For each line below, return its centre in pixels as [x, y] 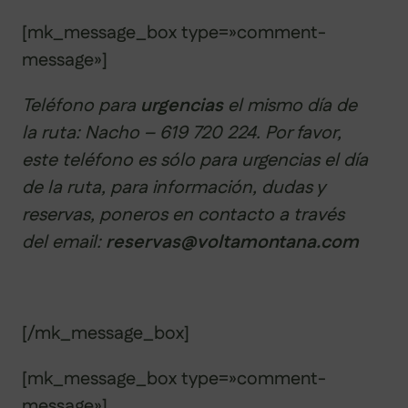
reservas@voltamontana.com [232, 242]
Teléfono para [81, 105]
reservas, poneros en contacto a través [183, 214]
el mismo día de [290, 105]
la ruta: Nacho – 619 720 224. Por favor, [182, 133]
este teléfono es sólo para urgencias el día [195, 160]
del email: [64, 242]
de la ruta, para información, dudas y [173, 187]
